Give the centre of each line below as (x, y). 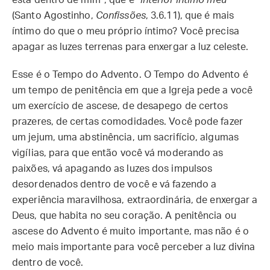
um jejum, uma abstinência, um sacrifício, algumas (125, 137)
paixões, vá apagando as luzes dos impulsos (112, 169)
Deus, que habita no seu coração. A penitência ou (124, 216)
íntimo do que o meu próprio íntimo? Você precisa (126, 31)
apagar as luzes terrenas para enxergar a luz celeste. (130, 47)
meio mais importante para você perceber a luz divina (134, 247)
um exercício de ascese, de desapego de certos (120, 106)
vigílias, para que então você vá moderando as (118, 153)
